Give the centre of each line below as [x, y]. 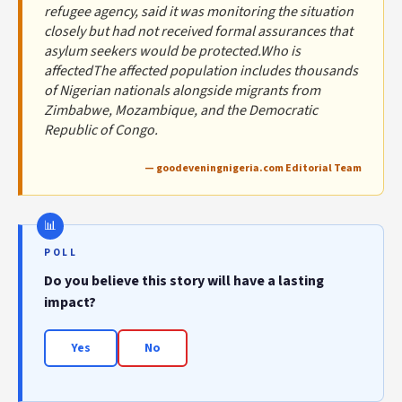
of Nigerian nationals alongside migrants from [182, 91]
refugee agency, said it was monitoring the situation [199, 12]
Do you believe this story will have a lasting [184, 281]
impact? [70, 303]
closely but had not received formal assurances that [198, 32]
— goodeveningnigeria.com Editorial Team [253, 169]
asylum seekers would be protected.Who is [172, 52]
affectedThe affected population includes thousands [201, 71]
